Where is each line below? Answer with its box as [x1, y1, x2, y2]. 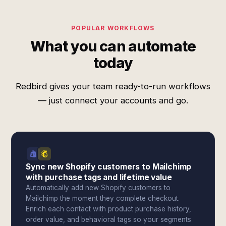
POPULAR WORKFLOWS [71, 24, 155, 32]
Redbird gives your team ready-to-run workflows [16, 81, 210, 91]
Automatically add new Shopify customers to [26, 184, 171, 192]
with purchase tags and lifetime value [26, 173, 172, 182]
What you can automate [30, 37, 196, 55]
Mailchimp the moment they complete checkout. [26, 194, 180, 202]
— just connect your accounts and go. [38, 95, 188, 105]
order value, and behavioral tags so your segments [26, 215, 192, 223]
